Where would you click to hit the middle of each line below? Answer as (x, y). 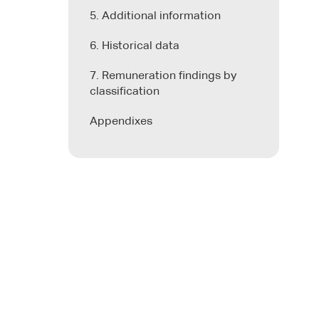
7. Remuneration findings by (163, 76)
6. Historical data (135, 46)
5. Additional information (155, 16)
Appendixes (121, 121)
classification (125, 91)
